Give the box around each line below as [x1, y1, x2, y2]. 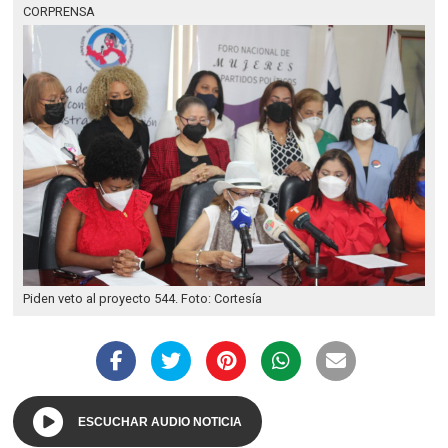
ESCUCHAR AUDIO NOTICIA [78, 414, 243, 429]
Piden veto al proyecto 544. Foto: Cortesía [23, 291, 263, 307]
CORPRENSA [23, 4, 96, 19]
